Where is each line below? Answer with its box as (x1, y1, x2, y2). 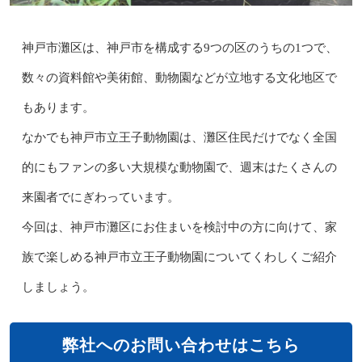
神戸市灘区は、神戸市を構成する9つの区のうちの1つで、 (21, 40, 338, 54)
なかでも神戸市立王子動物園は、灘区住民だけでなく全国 (21, 130, 337, 144)
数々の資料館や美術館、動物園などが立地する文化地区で (21, 70, 337, 84)
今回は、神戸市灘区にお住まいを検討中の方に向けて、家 (21, 220, 337, 234)
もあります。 (21, 100, 95, 114)
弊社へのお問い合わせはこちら (62, 335, 300, 354)
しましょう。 (21, 280, 95, 293)
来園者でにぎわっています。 (21, 190, 179, 204)
